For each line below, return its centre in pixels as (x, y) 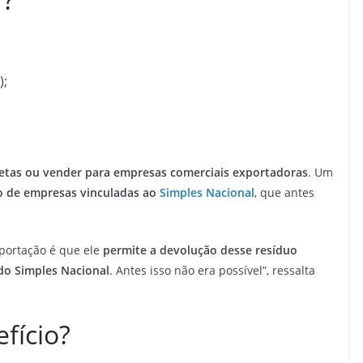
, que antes (284, 192)
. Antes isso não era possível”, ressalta (212, 270)
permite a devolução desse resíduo (199, 250)
